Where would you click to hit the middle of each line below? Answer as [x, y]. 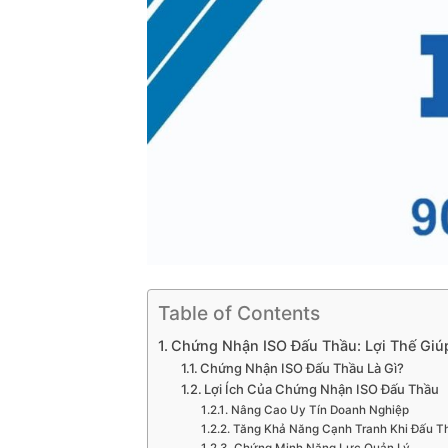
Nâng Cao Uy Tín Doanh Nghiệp [319, 409]
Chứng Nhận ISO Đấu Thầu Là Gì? [302, 367]
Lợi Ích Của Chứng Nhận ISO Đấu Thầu [322, 388]
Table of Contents [239, 313]
